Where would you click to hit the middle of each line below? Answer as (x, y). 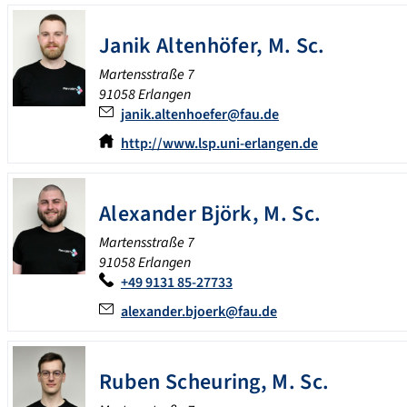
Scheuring (213, 382)
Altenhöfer (206, 46)
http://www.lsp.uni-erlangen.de (219, 144)
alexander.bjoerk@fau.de (199, 312)
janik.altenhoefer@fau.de (200, 115)
